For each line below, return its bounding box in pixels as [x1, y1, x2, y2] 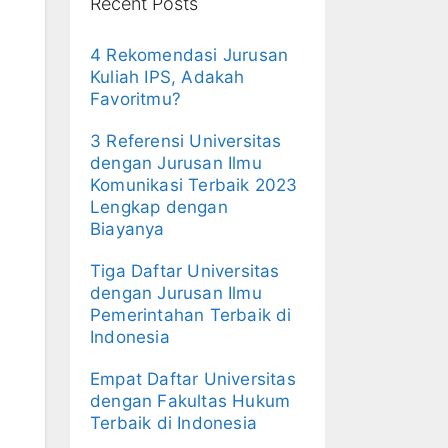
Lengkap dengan [90, 197, 228, 218]
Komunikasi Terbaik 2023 [90, 175, 298, 196]
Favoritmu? [90, 89, 181, 110]
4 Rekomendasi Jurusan [90, 45, 289, 66]
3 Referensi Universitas [90, 131, 282, 152]
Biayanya [90, 219, 165, 240]
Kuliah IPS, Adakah [90, 67, 245, 88]
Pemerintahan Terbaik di [90, 305, 292, 326]
